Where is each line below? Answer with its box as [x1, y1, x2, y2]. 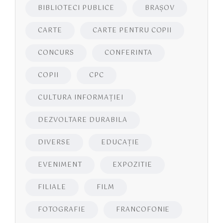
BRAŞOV [144, 3, 175, 14]
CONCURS [38, 48, 74, 59]
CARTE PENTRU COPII [92, 25, 172, 36]
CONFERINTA [104, 48, 152, 59]
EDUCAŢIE [101, 137, 139, 148]
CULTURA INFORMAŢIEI [38, 93, 123, 104]
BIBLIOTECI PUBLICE [38, 3, 114, 14]
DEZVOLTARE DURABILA [38, 115, 127, 126]
